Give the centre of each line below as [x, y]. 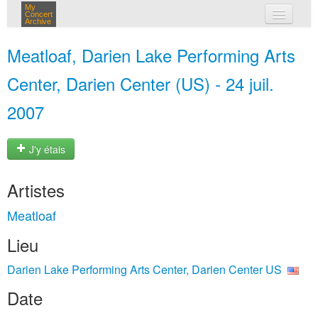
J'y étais [46, 149]
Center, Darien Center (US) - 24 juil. [141, 83]
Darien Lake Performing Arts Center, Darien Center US [144, 269]
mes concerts [182, 41]
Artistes [36, 190]
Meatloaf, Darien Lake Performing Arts [151, 55]
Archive [38, 21]
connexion [176, 71]
